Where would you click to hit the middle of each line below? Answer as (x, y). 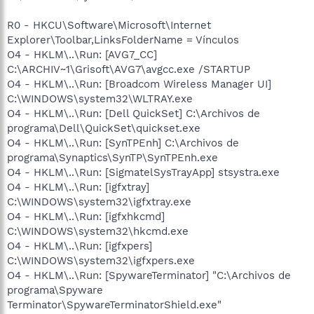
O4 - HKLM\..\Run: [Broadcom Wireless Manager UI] (139, 84)
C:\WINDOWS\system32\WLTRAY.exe (100, 98)
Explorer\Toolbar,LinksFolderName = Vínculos (123, 40)
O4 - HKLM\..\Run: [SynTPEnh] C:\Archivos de (123, 143)
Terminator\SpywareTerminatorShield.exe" (114, 305)
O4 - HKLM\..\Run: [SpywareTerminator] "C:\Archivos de (149, 275)
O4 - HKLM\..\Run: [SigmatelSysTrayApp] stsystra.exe (143, 172)
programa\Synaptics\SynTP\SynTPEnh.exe (112, 157)
